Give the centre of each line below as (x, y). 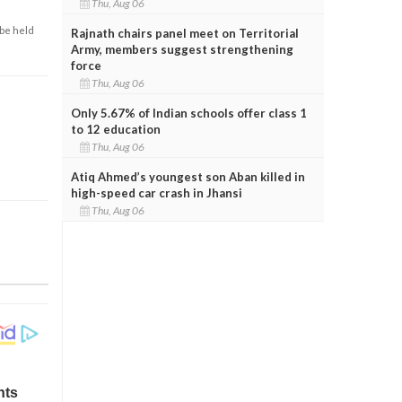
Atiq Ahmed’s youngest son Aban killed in (188, 176)
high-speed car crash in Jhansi (156, 192)
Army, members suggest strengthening (182, 49)
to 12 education (115, 129)
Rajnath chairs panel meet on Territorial (184, 33)
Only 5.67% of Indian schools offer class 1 (188, 113)
